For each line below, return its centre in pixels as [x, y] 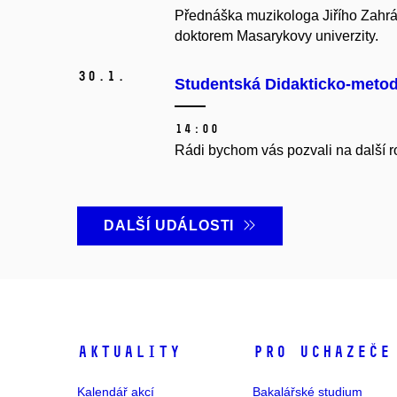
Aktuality [129, 352]
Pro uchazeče [322, 352]
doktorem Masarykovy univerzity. [276, 36]
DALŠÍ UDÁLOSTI [173, 226]
